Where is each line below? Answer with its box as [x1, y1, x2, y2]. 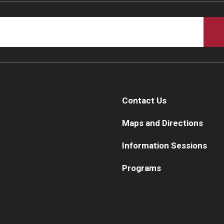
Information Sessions [122, 140, 207, 150]
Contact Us [122, 95, 166, 105]
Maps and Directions [122, 117, 203, 128]
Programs [122, 162, 161, 173]
